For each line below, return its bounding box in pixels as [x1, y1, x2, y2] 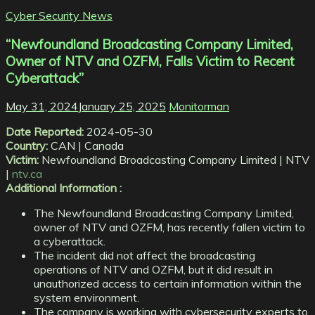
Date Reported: [6, 124, 84, 139]
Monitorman [169, 99, 229, 114]
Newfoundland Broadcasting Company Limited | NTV [39, 153, 309, 167]
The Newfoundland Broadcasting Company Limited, [34, 206, 294, 221]
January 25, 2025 [78, 99, 166, 114]
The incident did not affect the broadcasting [34, 248, 255, 263]
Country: [6, 139, 48, 153]
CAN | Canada [48, 139, 124, 153]
